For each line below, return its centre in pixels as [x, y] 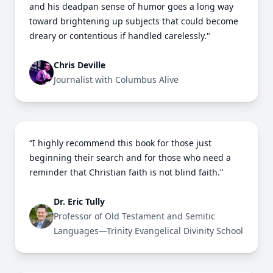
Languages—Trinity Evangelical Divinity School [148, 230]
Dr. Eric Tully [79, 201]
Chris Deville [80, 65]
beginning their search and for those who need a [130, 157]
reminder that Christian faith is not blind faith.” [126, 172]
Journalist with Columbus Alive [116, 79]
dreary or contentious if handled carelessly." [120, 35]
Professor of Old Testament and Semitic [134, 216]
